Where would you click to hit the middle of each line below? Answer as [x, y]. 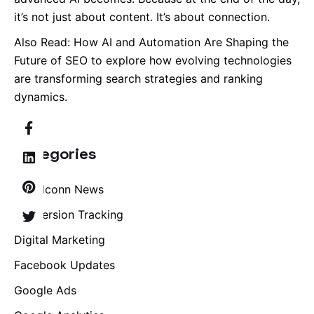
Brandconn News [59, 190]
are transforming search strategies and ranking [138, 79]
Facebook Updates [64, 265]
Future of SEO [51, 61]
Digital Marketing [60, 240]
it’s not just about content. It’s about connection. [142, 17]
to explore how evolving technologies [190, 61]
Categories [55, 153]
